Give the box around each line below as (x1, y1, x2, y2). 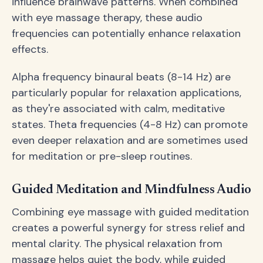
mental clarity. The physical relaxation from (12, 237, 222, 251)
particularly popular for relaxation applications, (12, 86, 241, 100)
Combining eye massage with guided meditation (12, 205, 249, 220)
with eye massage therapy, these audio (12, 11, 203, 25)
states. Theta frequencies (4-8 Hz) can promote (12, 117, 248, 132)
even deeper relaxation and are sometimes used (12, 133, 248, 148)
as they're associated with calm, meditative (12, 102, 225, 116)
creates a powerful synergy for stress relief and (12, 221, 245, 235)
